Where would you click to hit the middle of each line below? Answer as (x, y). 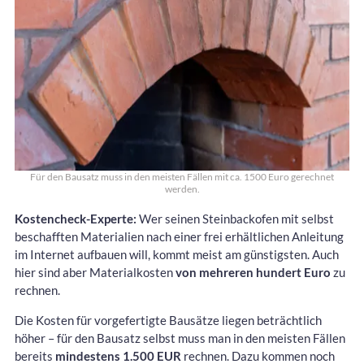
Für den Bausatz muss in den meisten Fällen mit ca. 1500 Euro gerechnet (182, 176)
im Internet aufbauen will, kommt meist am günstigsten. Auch (177, 254)
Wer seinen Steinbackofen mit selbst (235, 218)
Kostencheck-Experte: (76, 218)
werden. (182, 188)
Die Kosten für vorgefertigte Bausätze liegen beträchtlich (168, 320)
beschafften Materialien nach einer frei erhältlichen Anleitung (179, 236)
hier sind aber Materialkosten (95, 272)
